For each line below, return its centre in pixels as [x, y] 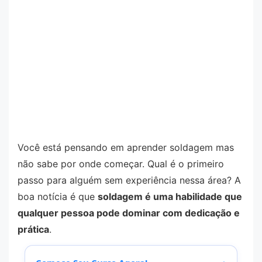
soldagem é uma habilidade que [170, 196]
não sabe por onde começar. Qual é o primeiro [121, 163]
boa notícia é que [58, 196]
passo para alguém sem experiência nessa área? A [129, 180]
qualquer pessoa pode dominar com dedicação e [129, 213]
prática [33, 229]
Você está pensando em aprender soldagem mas [126, 147]
